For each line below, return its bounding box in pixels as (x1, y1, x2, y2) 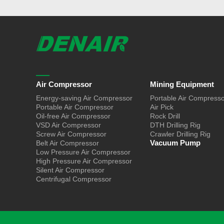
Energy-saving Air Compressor (36, 93, 132, 102)
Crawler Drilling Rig (150, 129, 210, 138)
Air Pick (150, 102, 173, 111)
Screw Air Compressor (36, 129, 106, 138)
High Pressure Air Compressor (36, 156, 132, 165)
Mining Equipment (150, 79, 214, 88)
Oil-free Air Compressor (36, 111, 110, 120)
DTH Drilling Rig (150, 120, 200, 129)
